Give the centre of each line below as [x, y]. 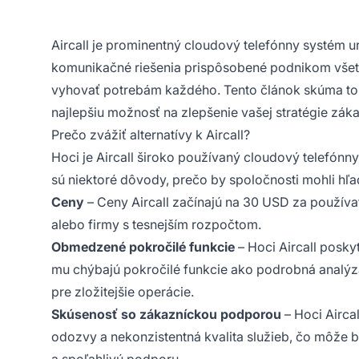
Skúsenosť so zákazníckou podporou [166, 314]
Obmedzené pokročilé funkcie [143, 246]
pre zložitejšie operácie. [123, 291]
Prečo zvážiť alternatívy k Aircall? [151, 134]
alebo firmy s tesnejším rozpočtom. [156, 224]
